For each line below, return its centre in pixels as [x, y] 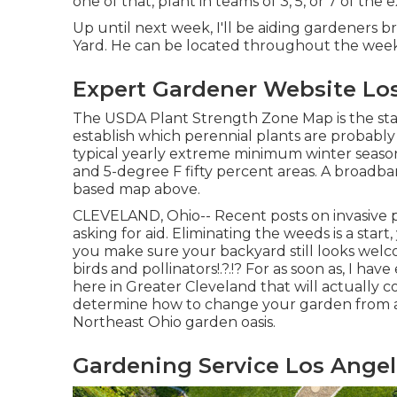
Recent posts [261, 216]
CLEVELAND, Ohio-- [144, 216]
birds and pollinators [145, 269]
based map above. [136, 190]
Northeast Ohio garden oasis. [174, 323]
